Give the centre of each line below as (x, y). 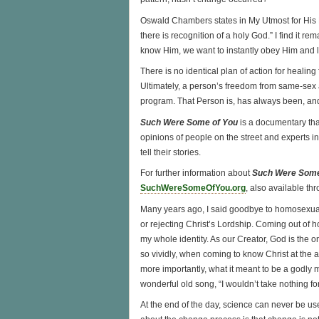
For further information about (196, 173)
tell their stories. (171, 152)
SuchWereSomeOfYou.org (193, 188)
